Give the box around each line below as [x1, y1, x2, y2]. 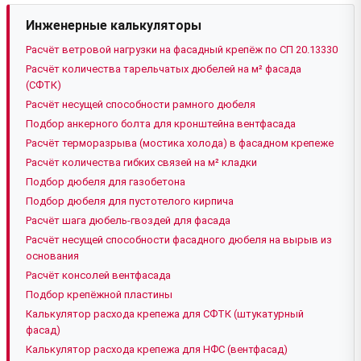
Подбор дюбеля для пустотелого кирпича [26, 194, 234, 207]
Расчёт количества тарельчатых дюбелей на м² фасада [26, 62, 301, 75]
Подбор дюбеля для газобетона [26, 175, 185, 188]
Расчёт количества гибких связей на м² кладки [26, 156, 257, 168]
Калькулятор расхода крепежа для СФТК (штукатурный [26, 307, 304, 320]
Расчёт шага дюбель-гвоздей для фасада [26, 214, 230, 226]
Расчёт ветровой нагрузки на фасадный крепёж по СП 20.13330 [26, 43, 338, 56]
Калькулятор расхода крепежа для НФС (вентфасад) [26, 342, 288, 355]
